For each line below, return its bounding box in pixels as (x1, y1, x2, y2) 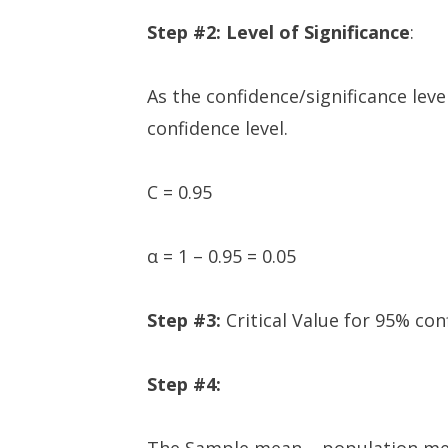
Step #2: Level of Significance (147, 20, 410, 44)
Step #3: (147, 308, 226, 332)
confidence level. (147, 116, 288, 140)
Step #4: (147, 372, 221, 396)
